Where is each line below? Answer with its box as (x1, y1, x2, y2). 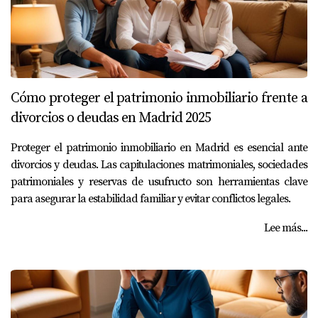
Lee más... (264, 221, 307, 235)
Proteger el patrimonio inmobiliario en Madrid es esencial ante (11, 141, 307, 155)
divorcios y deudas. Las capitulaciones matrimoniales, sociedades (11, 158, 307, 172)
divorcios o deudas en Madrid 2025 (11, 109, 211, 127)
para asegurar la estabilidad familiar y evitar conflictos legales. (11, 192, 290, 206)
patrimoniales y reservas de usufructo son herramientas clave (11, 175, 307, 189)
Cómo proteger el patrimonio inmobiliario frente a (11, 89, 307, 107)
